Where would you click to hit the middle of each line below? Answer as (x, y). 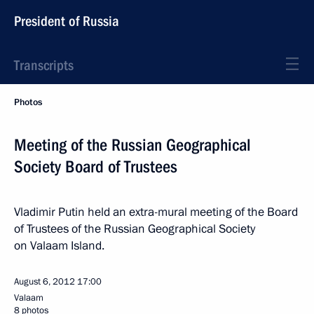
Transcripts (44, 65)
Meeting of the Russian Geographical (132, 145)
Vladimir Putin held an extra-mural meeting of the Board (156, 212)
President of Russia (67, 21)
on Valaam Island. (59, 246)
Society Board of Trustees (96, 167)
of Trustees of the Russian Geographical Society (135, 229)
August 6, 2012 (45, 282)
